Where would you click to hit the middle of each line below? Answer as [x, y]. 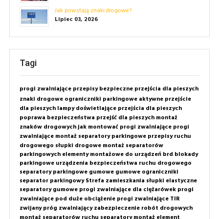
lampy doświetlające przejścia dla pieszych [120, 108]
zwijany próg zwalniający [56, 208]
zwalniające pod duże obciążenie [67, 199]
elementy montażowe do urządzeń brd [118, 154]
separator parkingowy [52, 181]
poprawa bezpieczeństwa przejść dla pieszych [87, 118]
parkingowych [40, 154]
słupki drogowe [78, 145]
